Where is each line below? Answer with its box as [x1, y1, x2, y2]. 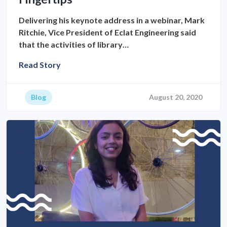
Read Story [19, 59, 61, 69]
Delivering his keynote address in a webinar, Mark [19, 15, 205, 25]
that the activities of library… [19, 39, 129, 49]
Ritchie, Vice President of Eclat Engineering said [19, 27, 196, 37]
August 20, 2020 [149, 92, 202, 101]
